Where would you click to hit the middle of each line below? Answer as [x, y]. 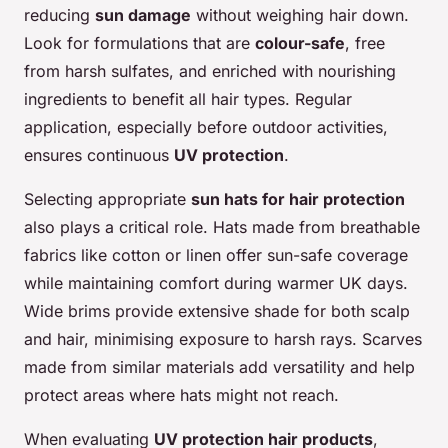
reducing [59, 14]
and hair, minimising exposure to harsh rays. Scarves [223, 338]
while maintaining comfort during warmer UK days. [216, 282]
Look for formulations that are [139, 42]
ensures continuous [99, 154]
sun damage [143, 14]
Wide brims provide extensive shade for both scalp [217, 310]
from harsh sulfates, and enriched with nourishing [210, 70]
